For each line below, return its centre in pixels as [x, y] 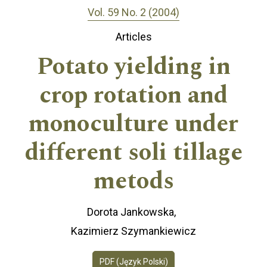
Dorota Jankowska [131, 212]
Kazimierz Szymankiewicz [133, 231]
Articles [133, 37]
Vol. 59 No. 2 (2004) [133, 12]
